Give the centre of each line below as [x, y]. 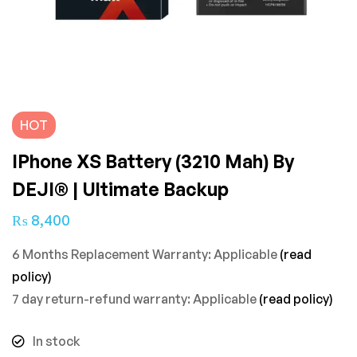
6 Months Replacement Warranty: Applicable [146, 254]
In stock [57, 341]
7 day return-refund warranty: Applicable [135, 298]
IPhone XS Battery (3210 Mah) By [153, 161]
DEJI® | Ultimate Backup [120, 189]
